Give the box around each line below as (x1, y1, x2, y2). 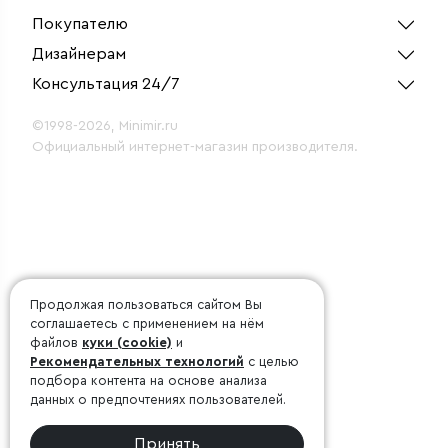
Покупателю (32, 16, 128, 33)
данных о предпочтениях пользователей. (30, 393, 286, 406)
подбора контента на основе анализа (30, 374, 267, 387)
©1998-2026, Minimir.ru (32, 118, 178, 133)
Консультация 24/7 (32, 76, 180, 93)
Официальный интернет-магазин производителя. (32, 139, 358, 154)
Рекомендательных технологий (30, 355, 244, 368)
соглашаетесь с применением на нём (30, 317, 264, 330)
